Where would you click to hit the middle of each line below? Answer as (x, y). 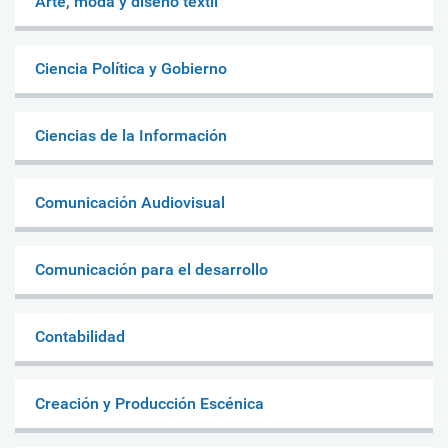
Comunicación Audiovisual (130, 202)
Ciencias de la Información (131, 135)
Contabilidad (80, 336)
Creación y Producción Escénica (149, 403)
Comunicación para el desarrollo (151, 269)
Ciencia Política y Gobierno (131, 68)
